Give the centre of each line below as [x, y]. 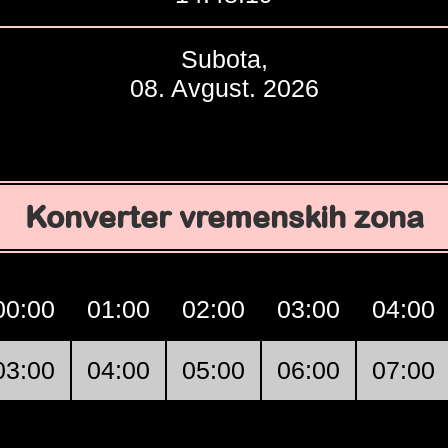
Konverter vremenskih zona [224, 217]
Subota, [224, 59]
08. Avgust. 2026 [224, 88]
